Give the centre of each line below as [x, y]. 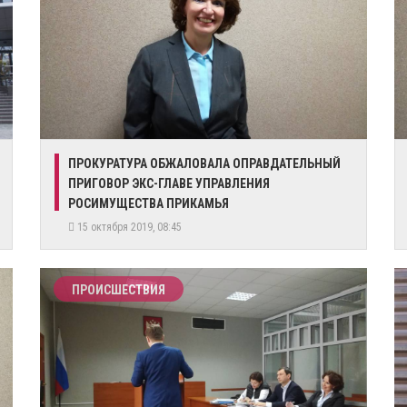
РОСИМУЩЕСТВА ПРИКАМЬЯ [149, 203]
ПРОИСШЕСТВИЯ [119, 290]
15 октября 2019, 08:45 [131, 227]
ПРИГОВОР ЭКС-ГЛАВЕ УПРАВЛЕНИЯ [169, 184]
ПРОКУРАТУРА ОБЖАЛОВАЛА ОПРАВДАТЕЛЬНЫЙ [204, 164]
